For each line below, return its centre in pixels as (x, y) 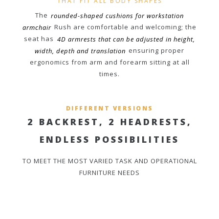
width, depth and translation (80, 51)
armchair (37, 27)
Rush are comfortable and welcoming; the (125, 27)
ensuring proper (156, 51)
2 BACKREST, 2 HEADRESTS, (109, 122)
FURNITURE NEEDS (109, 173)
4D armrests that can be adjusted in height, (126, 39)
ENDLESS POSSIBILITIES (109, 140)
